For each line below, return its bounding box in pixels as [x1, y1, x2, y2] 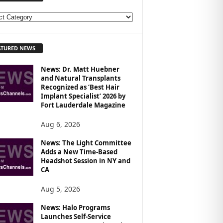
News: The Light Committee [40, 138, 131, 147]
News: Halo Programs [40, 203, 110, 212]
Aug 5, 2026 [40, 184, 80, 194]
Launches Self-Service [40, 212, 111, 221]
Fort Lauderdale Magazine [40, 100, 125, 110]
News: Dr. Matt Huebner [40, 64, 119, 74]
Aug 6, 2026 [40, 119, 80, 129]
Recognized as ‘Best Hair [40, 82, 119, 92]
